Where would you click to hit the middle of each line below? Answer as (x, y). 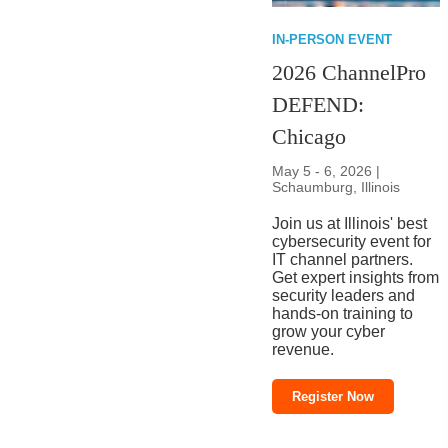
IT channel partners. (343, 260)
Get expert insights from (356, 278)
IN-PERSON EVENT (332, 40)
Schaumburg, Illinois (336, 187)
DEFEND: (318, 105)
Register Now (333, 397)
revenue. (303, 350)
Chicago (309, 137)
